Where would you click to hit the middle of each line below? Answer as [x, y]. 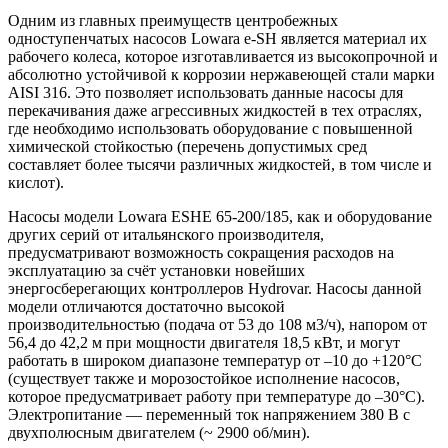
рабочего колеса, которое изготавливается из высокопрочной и [223, 56]
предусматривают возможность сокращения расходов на [201, 252]
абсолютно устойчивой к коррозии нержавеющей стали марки [221, 74]
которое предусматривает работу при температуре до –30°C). [216, 396]
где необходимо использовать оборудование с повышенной [210, 128]
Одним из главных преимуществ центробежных [173, 20]
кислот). [36, 182]
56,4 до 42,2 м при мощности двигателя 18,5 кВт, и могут [204, 342]
